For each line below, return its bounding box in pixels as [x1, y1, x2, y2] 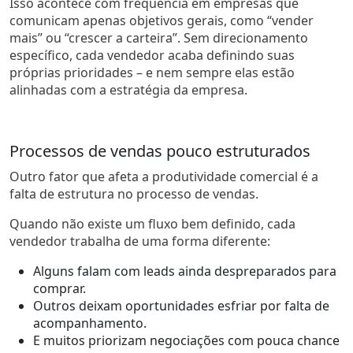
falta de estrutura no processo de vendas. [9, 184, 258, 203]
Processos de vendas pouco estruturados [9, 139, 310, 162]
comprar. [33, 279, 86, 297]
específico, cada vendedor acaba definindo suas [9, 46, 295, 64]
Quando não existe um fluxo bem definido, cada [9, 214, 295, 232]
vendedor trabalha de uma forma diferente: [9, 232, 270, 250]
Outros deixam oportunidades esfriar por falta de [33, 296, 329, 314]
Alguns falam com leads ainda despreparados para [33, 262, 336, 280]
